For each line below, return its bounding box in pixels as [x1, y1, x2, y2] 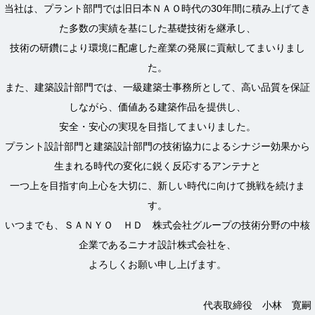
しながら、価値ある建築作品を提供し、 [69, 101, 246, 112]
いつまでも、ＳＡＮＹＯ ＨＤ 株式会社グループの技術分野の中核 [5, 219, 310, 231]
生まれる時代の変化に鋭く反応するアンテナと [54, 160, 261, 172]
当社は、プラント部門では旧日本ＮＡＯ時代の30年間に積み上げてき [4, 3, 311, 14]
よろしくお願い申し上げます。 [89, 259, 226, 270]
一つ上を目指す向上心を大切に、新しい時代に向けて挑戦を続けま [10, 180, 305, 191]
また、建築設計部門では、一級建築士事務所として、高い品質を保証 [5, 82, 310, 93]
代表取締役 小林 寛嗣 [203, 300, 311, 311]
